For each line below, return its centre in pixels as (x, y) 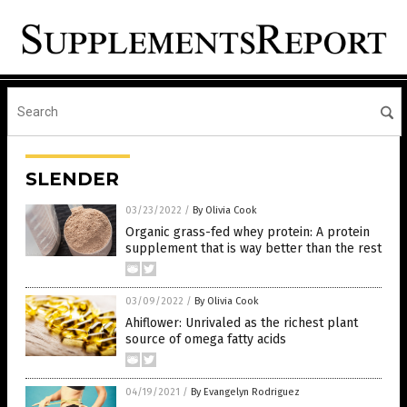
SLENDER (72, 179)
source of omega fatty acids (206, 340)
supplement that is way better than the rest (253, 249)
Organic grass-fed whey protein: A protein (248, 233)
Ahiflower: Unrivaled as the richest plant (242, 323)
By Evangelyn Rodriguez (245, 392)
